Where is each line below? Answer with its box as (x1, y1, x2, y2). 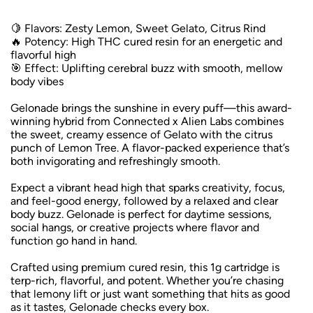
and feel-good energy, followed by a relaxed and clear (10, 194, 278, 208)
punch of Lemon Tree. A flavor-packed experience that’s (10, 141, 289, 155)
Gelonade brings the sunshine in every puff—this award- (10, 101, 292, 115)
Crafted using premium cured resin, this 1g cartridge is (10, 261, 279, 275)
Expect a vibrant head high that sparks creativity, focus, (10, 181, 285, 195)
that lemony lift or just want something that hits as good (10, 287, 290, 301)
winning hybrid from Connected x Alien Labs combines (10, 115, 284, 129)
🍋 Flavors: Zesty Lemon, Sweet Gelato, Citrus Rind (10, 22, 265, 36)
